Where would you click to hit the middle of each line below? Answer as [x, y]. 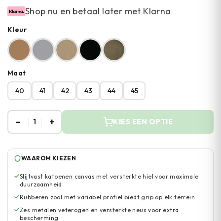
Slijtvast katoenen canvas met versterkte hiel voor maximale [109, 176]
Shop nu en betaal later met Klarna [98, 11]
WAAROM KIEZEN [49, 158]
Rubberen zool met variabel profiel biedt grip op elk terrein [107, 197]
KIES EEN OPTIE [143, 122]
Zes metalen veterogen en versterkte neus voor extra [99, 210]
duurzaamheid [41, 184]
